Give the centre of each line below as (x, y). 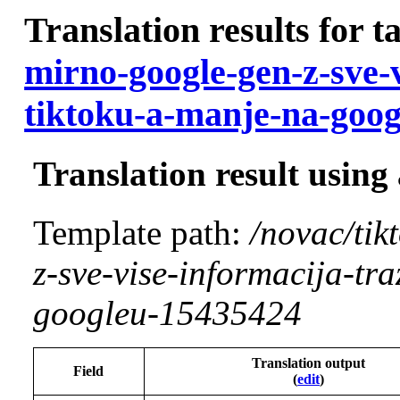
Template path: (141, 233)
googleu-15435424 (167, 313)
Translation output (309, 363)
